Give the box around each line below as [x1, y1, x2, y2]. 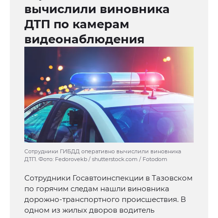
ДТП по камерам [24, 17, 129, 32]
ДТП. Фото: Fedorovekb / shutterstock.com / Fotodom [24, 156, 167, 163]
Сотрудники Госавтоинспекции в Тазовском [24, 173, 193, 183]
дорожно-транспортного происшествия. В [24, 195, 186, 204]
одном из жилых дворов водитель [24, 205, 154, 215]
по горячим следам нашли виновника [24, 184, 169, 194]
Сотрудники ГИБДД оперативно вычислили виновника [24, 148, 181, 155]
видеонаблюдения [24, 32, 145, 47]
